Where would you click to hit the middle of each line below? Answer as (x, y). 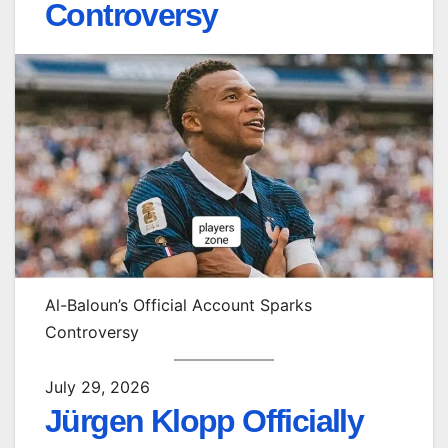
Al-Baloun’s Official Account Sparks (178, 305)
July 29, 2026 (97, 386)
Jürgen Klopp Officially (204, 420)
